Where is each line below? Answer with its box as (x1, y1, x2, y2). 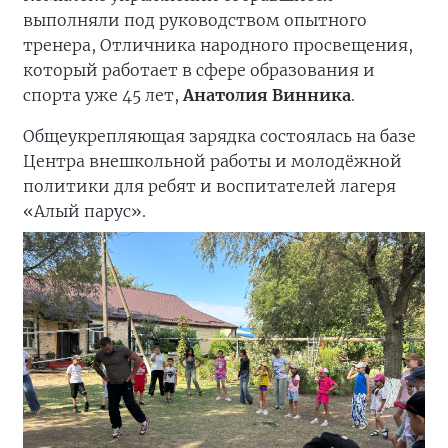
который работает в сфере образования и (23, 59, 375, 80)
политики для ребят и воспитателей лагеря (23, 175, 396, 196)
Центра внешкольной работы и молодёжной (23, 150, 402, 171)
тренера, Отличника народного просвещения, (23, 34, 413, 55)
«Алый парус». (23, 200, 146, 221)
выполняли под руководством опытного (23, 9, 367, 30)
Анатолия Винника (183, 84, 351, 105)
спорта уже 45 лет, (23, 84, 183, 105)
